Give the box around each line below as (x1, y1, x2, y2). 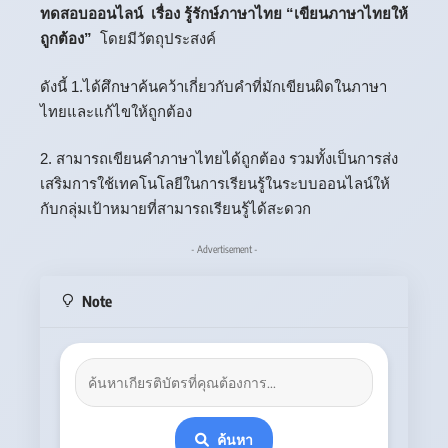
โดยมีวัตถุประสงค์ (96, 30, 216, 48)
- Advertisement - (190, 242, 258, 255)
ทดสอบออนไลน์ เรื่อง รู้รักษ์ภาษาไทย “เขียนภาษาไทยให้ (40, 5, 408, 23)
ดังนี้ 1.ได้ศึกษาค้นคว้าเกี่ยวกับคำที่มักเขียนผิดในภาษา (40, 77, 387, 95)
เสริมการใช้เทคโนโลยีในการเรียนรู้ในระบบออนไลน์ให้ (40, 175, 390, 193)
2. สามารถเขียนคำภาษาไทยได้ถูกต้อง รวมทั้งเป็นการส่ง (40, 150, 398, 168)
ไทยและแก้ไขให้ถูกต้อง (40, 102, 192, 120)
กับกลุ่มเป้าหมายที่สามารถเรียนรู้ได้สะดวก (40, 200, 311, 218)
